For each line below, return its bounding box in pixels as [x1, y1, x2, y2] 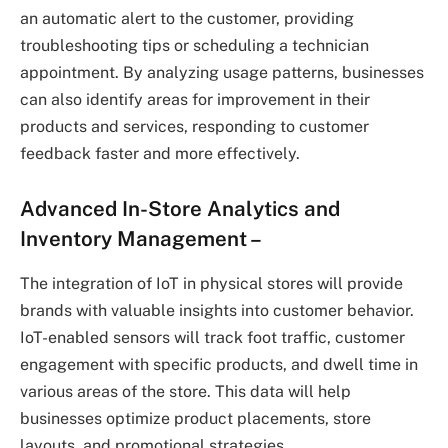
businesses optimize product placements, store [20, 408, 371, 428]
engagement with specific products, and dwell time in [20, 354, 418, 374]
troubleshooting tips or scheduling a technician [20, 35, 369, 55]
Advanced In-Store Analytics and [20, 196, 340, 222]
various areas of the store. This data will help [20, 381, 351, 401]
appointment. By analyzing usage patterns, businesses [20, 62, 424, 82]
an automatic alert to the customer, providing [20, 8, 354, 28]
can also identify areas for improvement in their [20, 89, 370, 109]
